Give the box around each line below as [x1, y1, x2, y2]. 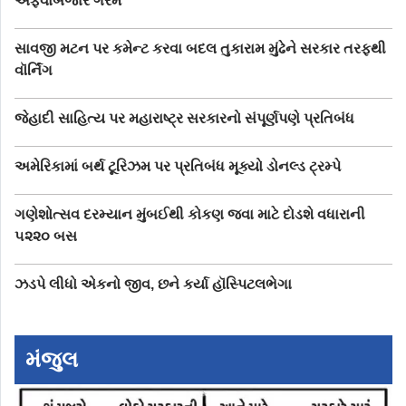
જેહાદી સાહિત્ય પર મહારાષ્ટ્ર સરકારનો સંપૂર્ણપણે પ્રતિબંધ [14, 111, 354, 127]
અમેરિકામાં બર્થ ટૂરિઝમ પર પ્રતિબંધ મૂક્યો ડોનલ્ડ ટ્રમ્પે [14, 159, 341, 175]
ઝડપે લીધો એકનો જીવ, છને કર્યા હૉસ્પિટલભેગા [14, 276, 292, 293]
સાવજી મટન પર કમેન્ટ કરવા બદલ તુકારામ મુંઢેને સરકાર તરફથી [14, 41, 386, 57]
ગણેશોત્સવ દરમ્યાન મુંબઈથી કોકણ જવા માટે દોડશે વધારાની [14, 207, 365, 223]
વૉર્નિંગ [14, 63, 53, 79]
